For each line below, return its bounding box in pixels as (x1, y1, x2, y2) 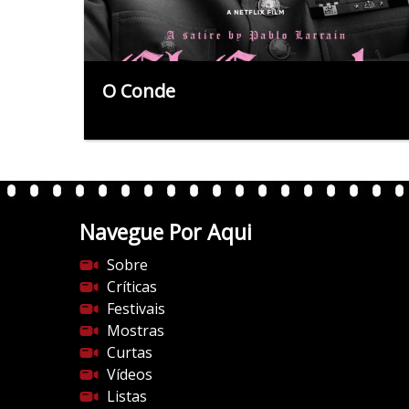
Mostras (107, 320, 164, 341)
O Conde (102, 78, 175, 103)
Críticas (107, 276, 157, 297)
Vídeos (107, 363, 152, 384)
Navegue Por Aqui (79, 216, 252, 246)
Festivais (107, 298, 165, 319)
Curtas (107, 341, 152, 362)
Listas (107, 385, 147, 406)
